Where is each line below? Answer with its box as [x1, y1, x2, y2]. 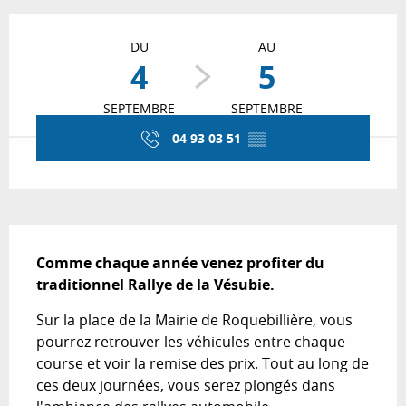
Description [9, 224, 118, 250]
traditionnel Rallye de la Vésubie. [36, 274, 275, 295]
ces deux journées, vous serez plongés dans [36, 374, 335, 395]
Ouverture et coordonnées [9, 14, 253, 40]
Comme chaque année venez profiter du [36, 252, 324, 273]
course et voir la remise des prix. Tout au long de [36, 353, 369, 373]
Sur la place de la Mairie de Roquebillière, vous [36, 309, 353, 330]
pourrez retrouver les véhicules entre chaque [36, 331, 345, 352]
